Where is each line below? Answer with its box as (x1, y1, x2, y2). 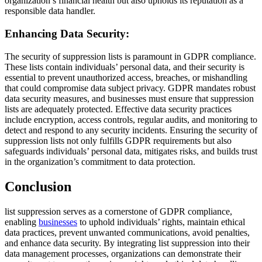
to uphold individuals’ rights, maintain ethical (77, 216, 245, 227)
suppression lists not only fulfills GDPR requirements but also (5, 135, 232, 146)
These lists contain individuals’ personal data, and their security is (5, 61, 244, 72)
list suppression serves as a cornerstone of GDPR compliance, (5, 206, 232, 216)
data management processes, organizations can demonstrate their (5, 248, 241, 258)
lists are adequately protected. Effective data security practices (5, 104, 232, 114)
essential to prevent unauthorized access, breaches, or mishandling (5, 72, 247, 82)
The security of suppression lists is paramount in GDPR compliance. (5, 51, 256, 61)
